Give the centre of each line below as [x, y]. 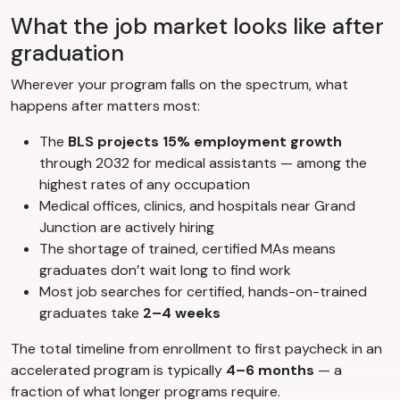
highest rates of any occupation [145, 185]
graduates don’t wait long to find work [165, 271]
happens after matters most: [105, 106]
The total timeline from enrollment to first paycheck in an [196, 349]
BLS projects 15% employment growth [205, 142]
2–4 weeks [182, 313]
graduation [67, 54]
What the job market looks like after [197, 27]
